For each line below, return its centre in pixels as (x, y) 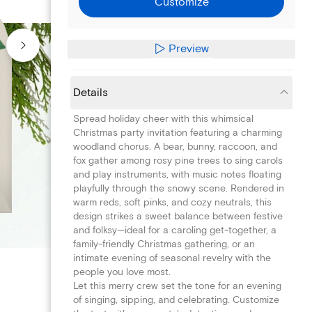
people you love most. (122, 272)
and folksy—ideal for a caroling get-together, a (175, 230)
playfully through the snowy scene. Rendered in (179, 188)
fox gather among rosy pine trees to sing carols (178, 160)
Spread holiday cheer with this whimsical (163, 118)
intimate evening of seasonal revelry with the (172, 258)
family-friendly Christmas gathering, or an (164, 244)
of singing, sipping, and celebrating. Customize (176, 299)
